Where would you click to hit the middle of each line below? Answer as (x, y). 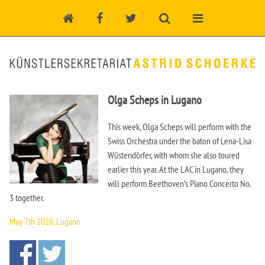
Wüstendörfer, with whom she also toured (174, 155)
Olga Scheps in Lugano (155, 100)
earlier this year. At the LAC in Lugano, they (176, 169)
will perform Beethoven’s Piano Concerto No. (179, 184)
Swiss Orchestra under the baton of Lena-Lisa (180, 141)
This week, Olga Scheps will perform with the (180, 127)
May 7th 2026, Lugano (45, 222)
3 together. (27, 198)
